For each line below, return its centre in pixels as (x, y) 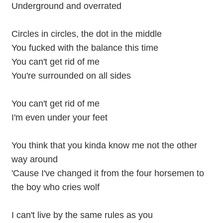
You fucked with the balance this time (85, 48)
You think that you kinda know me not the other (104, 145)
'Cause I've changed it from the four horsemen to (108, 173)
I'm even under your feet (59, 117)
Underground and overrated (66, 6)
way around (34, 159)
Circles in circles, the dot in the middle (86, 34)
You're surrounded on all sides (71, 76)
